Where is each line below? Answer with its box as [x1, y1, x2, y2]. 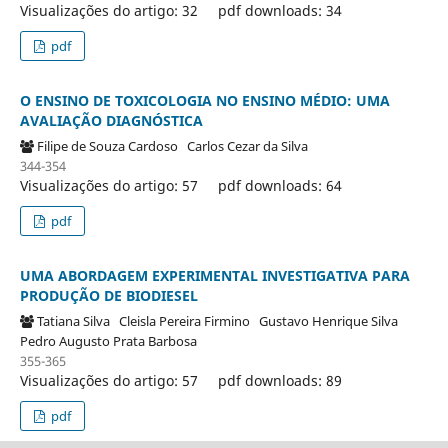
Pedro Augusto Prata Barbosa [19, 331, 203, 350]
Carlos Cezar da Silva [186, 136, 314, 155]
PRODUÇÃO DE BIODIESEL [19, 285, 198, 305]
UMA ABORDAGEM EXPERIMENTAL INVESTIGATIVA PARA [19, 265, 410, 285]
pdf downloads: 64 [217, 175, 342, 195]
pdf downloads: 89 [217, 370, 342, 390]
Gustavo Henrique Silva [258, 311, 404, 330]
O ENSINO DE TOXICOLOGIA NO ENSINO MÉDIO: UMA [19, 90, 390, 110]
